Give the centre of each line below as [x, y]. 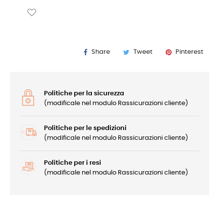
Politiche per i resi [73, 163]
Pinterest [189, 52]
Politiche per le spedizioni [85, 129]
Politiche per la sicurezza [84, 94]
